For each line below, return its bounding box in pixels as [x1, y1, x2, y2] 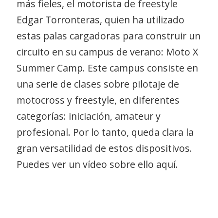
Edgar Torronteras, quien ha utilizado [16, 13, 184, 26]
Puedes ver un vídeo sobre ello [16, 157, 156, 171]
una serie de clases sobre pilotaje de [16, 77, 179, 91]
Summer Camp [16, 61, 83, 74]
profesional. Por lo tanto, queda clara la [16, 125, 194, 139]
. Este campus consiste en [82, 61, 198, 74]
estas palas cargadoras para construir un [16, 29, 200, 42]
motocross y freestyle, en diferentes [16, 93, 180, 107]
